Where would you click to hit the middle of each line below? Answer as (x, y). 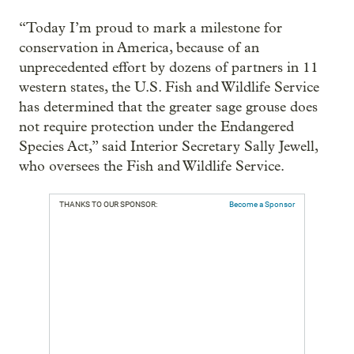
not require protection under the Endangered (156, 127)
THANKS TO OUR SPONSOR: (108, 204)
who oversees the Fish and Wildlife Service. (152, 166)
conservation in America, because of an (139, 48)
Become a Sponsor (262, 204)
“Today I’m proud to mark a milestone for (151, 28)
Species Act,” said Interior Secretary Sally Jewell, (168, 147)
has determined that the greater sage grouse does (168, 107)
